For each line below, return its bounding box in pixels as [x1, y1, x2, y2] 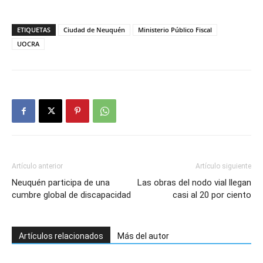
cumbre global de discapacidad [12, 190, 131, 200]
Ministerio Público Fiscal [138, 25, 212, 34]
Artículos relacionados [19, 231, 103, 241]
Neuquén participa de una [12, 177, 110, 188]
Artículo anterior [12, 162, 63, 170]
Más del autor [117, 231, 169, 241]
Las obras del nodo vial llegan [137, 177, 251, 188]
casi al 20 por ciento [173, 190, 251, 200]
